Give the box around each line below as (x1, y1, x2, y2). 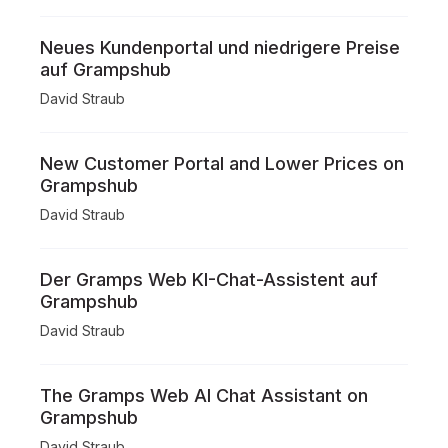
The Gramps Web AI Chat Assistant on (40, 385, 368, 406)
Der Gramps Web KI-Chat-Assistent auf (40, 269, 378, 290)
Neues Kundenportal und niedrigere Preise (40, 37, 400, 58)
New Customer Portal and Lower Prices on (40, 153, 404, 174)
